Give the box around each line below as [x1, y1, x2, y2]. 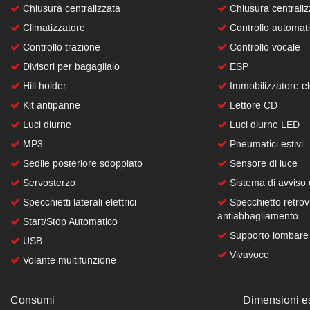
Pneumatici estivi [226, 138, 303, 151]
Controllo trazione [20, 41, 100, 54]
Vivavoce [226, 248, 269, 262]
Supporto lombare [226, 229, 309, 242]
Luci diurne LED [226, 118, 300, 131]
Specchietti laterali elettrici [20, 196, 136, 209]
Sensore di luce [226, 157, 298, 170]
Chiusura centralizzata [20, 2, 120, 15]
